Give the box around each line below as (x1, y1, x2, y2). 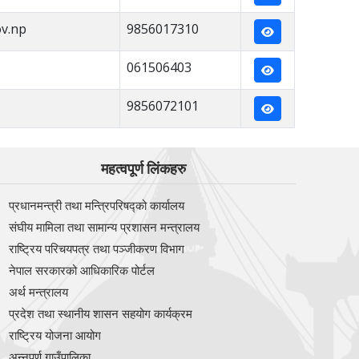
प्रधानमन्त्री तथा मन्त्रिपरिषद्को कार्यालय (8, 196, 184, 213)
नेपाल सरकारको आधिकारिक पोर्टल (8, 261, 155, 278)
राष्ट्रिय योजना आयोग (8, 326, 101, 343)
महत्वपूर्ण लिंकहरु (101, 160, 187, 177)
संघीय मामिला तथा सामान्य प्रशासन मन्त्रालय (8, 218, 200, 235)
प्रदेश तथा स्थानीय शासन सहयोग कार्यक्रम (8, 305, 192, 321)
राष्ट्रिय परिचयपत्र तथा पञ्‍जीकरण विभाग (8, 240, 184, 256)
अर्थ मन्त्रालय (8, 283, 68, 300)
